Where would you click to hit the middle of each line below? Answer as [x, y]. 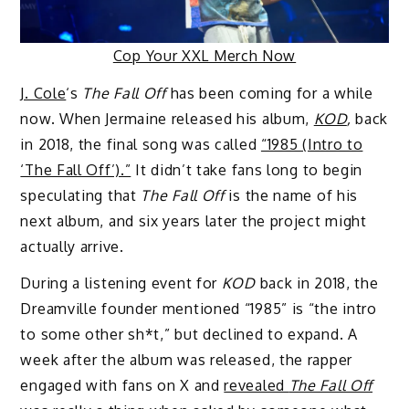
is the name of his [291, 195]
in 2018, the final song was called [141, 144]
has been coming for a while [272, 93]
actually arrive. [72, 246]
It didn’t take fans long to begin [247, 169]
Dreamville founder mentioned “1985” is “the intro [199, 309]
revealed [257, 386]
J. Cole [43, 93]
